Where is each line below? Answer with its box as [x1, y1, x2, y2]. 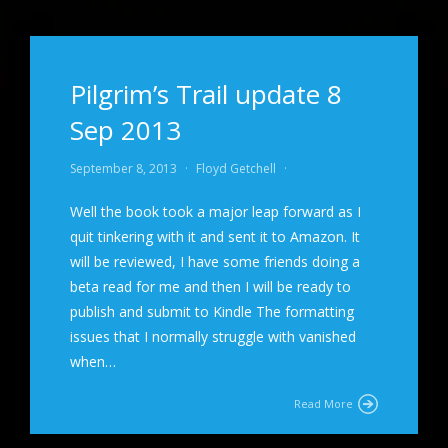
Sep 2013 [70, 112, 181, 148]
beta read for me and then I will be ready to [70, 277, 351, 296]
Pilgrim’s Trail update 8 [70, 76, 342, 112]
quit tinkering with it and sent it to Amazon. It [70, 227, 360, 246]
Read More [294, 396, 353, 411]
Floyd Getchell [196, 160, 276, 177]
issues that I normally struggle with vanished [70, 327, 356, 346]
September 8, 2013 [70, 160, 177, 177]
